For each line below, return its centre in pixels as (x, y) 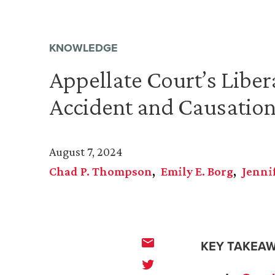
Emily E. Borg (197, 172)
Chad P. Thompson (101, 172)
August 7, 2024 (86, 152)
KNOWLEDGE (83, 48)
